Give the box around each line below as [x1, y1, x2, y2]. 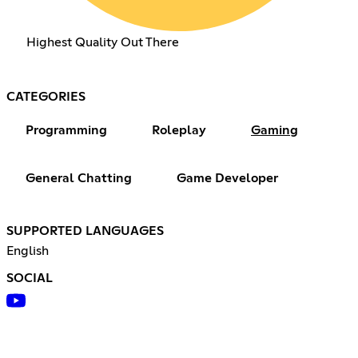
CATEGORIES [6, 89, 86, 103]
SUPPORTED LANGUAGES [6, 224, 164, 237]
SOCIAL [6, 271, 53, 284]
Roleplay [152, 123, 206, 137]
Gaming [251, 123, 298, 137]
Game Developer [177, 171, 278, 185]
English [6, 244, 49, 257]
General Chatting [26, 171, 132, 185]
